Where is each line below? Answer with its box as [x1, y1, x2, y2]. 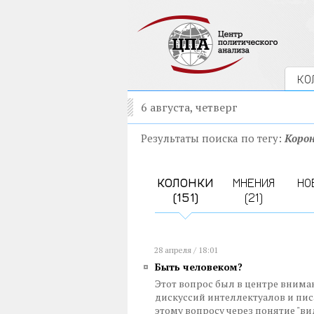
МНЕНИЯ [232, 175, 275, 190]
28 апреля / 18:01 [154, 245, 218, 255]
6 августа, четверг [141, 100, 238, 115]
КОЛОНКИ [157, 175, 214, 190]
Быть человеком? [155, 260, 243, 273]
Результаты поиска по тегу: [141, 131, 285, 145]
